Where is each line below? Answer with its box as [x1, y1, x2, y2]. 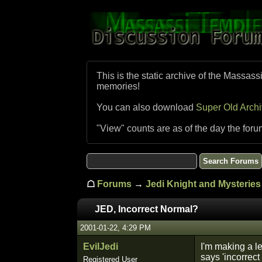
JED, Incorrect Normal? [95, 204, 198, 214]
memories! [96, 81, 140, 91]
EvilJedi [83, 242, 118, 251]
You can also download [96, 102, 196, 112]
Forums [97, 179, 132, 189]
